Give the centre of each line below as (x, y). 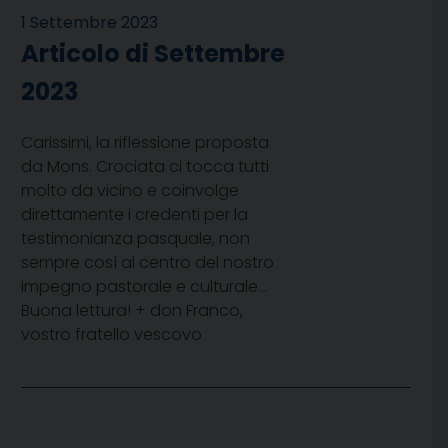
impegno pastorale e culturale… (144, 287)
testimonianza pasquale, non (135, 239)
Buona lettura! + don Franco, (132, 311)
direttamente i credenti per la (134, 215)
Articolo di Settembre (153, 54)
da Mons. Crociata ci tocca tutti (145, 167)
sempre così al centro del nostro (147, 263)
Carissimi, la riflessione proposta (145, 143)
